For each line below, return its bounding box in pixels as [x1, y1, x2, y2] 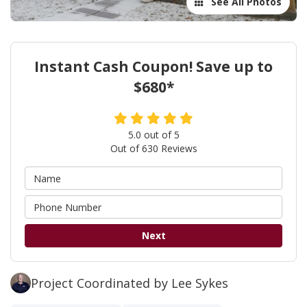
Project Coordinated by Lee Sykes [31, 274, 228, 291]
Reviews [158, 142, 197, 156]
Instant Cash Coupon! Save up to [34, 57, 273, 77]
